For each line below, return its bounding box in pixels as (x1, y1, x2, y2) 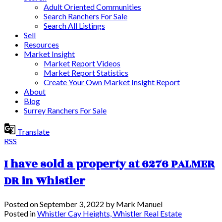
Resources (24, 40, 59, 49)
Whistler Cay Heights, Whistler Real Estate (37, 208, 182, 218)
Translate (17, 127, 50, 136)
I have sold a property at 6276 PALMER (4, 155, 215, 172)
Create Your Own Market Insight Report (44, 77, 180, 87)
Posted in (4, 208, 36, 218)
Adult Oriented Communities (44, 2, 141, 11)
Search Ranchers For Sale (44, 11, 127, 21)
